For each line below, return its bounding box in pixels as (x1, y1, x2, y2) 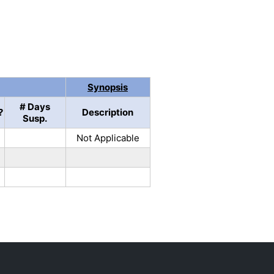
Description (82, 106, 133, 118)
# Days (20, 100, 50, 113)
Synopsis (87, 81, 128, 93)
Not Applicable (76, 131, 139, 144)
